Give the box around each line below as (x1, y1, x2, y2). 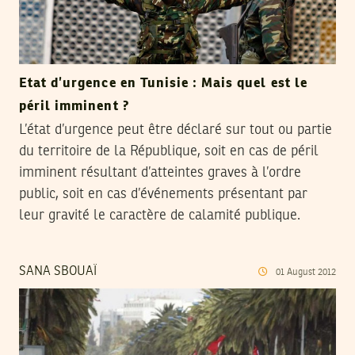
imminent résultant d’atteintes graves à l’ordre (19, 165, 301, 180)
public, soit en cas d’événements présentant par (19, 186, 307, 201)
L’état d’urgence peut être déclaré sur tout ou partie (19, 122, 332, 137)
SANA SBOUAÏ (19, 265, 97, 278)
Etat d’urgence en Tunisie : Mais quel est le (19, 76, 307, 90)
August (287, 267, 318, 277)
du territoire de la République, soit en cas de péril (19, 143, 319, 158)
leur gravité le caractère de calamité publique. (19, 208, 300, 223)
